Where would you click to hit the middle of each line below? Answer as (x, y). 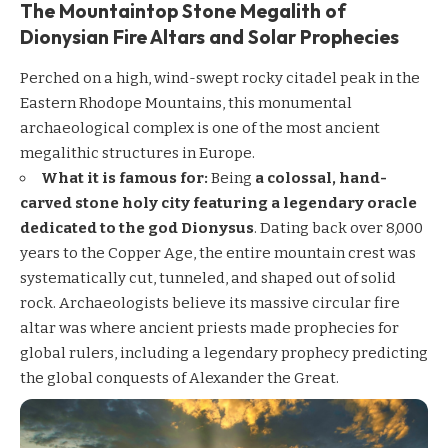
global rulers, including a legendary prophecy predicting (224, 352)
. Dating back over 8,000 (338, 227)
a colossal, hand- (321, 177)
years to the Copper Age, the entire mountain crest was (218, 252)
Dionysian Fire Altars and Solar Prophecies (209, 37)
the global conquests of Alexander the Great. (179, 377)
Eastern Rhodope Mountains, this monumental (186, 102)
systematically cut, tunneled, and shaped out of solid (208, 277)
